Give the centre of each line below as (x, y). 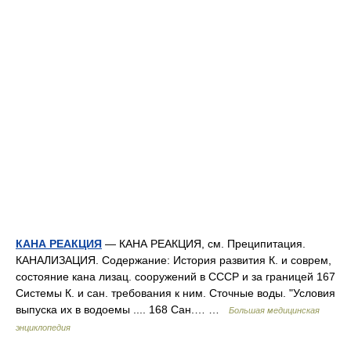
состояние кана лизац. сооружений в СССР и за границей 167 (175, 277)
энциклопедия (43, 328)
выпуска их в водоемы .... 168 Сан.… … (122, 310)
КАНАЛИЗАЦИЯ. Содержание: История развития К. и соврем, (174, 261)
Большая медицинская (274, 311)
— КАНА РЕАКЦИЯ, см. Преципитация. (204, 244)
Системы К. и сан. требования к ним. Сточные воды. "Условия (175, 293)
